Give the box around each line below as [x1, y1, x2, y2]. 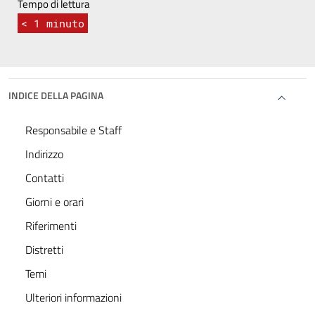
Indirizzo [25, 146, 63, 163]
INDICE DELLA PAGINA [8, 88, 103, 103]
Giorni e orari [25, 193, 84, 211]
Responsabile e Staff [25, 122, 122, 139]
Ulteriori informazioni [25, 289, 122, 307]
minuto [46, 16, 84, 31]
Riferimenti [25, 217, 77, 235]
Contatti [25, 169, 64, 187]
